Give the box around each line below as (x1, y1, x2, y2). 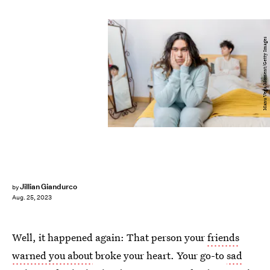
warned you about (12, 248, 93, 262)
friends (207, 230, 239, 244)
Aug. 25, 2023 (12, 193, 52, 202)
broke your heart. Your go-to (93, 248, 227, 262)
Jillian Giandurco (19, 181, 78, 192)
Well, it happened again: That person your (12, 230, 207, 244)
